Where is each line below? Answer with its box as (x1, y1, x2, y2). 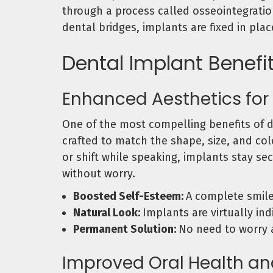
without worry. (62, 167, 135, 181)
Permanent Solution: (73, 222, 179, 236)
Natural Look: (73, 206, 143, 220)
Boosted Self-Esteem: (73, 190, 186, 204)
